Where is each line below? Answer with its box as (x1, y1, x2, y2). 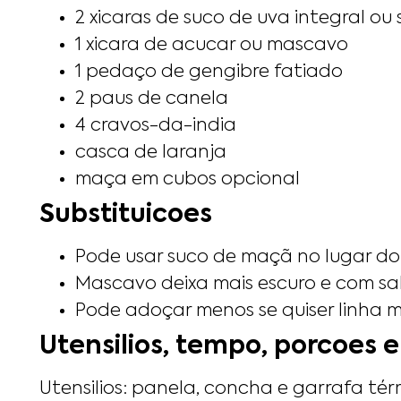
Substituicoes (39, 201, 212, 227)
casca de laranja (75, 143, 226, 162)
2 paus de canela (75, 90, 228, 108)
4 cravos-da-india (75, 116, 236, 135)
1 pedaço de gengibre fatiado (75, 63, 343, 81)
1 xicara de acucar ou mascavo (75, 36, 348, 55)
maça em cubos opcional (75, 170, 300, 189)
